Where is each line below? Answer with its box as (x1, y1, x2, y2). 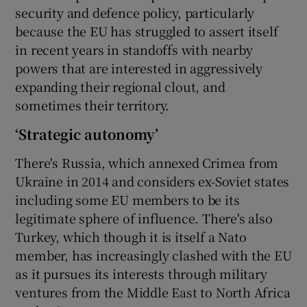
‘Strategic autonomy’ (15, 123, 159, 144)
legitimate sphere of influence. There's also (15, 208, 273, 227)
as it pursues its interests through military (15, 264, 267, 282)
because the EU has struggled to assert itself (15, 21, 278, 40)
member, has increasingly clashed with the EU (15, 245, 292, 264)
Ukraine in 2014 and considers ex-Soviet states (15, 171, 290, 190)
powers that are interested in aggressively (15, 58, 263, 77)
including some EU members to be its (15, 190, 240, 208)
